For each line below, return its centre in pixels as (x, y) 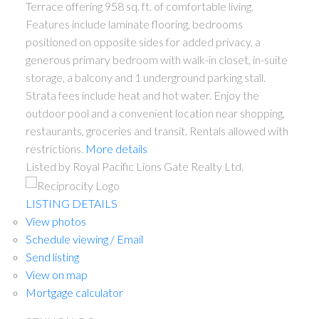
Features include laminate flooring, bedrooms (134, 23)
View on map (56, 275)
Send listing (52, 257)
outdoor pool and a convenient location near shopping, (155, 113)
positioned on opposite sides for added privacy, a (143, 41)
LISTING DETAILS (71, 204)
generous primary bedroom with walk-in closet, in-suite (156, 59)
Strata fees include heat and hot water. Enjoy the (142, 95)
